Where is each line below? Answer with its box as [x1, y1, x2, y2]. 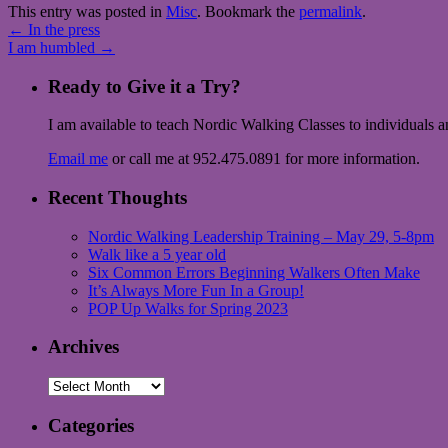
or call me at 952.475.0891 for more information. [108, 150, 420, 168]
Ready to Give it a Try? [48, 75, 241, 97]
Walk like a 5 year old [88, 245, 226, 263]
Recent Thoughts [48, 187, 187, 209]
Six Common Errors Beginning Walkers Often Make [88, 263, 420, 281]
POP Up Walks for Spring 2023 [88, 299, 288, 317]
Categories [48, 414, 134, 436]
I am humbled [8, 38, 99, 56]
